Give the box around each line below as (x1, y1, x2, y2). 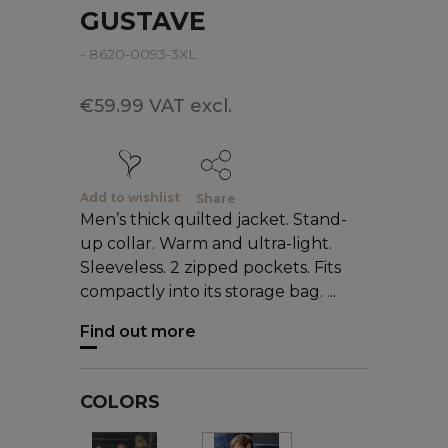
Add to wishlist (80, 190, 180, 206)
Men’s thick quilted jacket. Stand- (80, 209, 347, 229)
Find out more (80, 321, 196, 341)
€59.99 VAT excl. (80, 94, 232, 117)
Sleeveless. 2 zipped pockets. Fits (80, 257, 341, 277)
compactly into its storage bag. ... (80, 281, 336, 301)
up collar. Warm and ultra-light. (80, 233, 332, 253)
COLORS (80, 390, 160, 413)
